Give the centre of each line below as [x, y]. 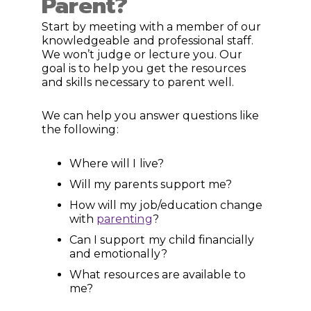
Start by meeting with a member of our [152, 26]
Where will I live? [117, 164]
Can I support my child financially [162, 240]
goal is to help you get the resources [144, 68]
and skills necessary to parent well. [138, 82]
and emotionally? [118, 254]
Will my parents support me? [151, 185]
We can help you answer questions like [151, 116]
